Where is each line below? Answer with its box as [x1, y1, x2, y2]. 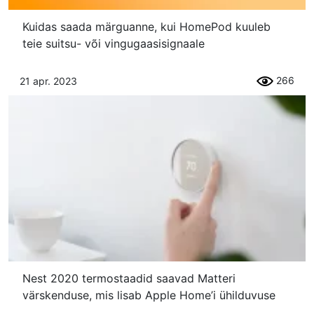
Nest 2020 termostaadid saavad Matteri [22, 271, 235, 286]
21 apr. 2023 [20, 74, 77, 87]
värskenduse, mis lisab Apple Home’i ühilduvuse [22, 288, 275, 303]
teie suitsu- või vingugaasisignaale [22, 36, 205, 50]
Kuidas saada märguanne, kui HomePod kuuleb [22, 19, 271, 34]
